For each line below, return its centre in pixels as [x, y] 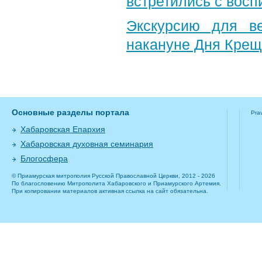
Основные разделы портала [70, 113]
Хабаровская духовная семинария [87, 144]
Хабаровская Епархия [63, 130]
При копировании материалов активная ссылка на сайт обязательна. [110, 191]
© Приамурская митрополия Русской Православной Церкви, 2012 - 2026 [113, 176]
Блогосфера [44, 159]
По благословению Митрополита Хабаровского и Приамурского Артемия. [116, 184]
